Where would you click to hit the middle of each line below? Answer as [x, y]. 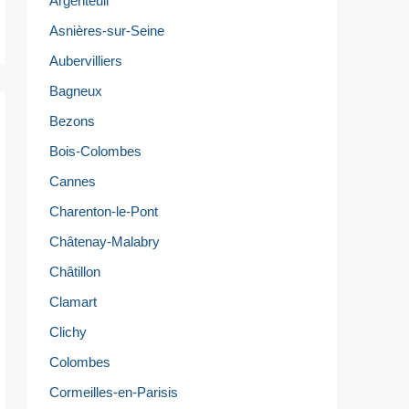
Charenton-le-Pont [104, 211]
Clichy [68, 331]
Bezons [72, 121]
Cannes [73, 181]
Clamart [73, 301]
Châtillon [75, 271]
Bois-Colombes [95, 151]
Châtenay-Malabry [105, 241]
